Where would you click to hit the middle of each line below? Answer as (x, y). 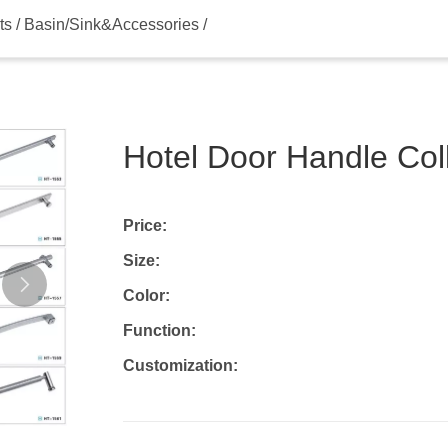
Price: (144, 225)
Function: (159, 330)
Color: (146, 295)
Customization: (180, 365)
